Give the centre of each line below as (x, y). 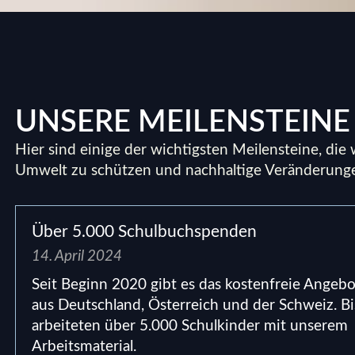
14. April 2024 (77, 256)
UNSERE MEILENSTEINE (183, 122)
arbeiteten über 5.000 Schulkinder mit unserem (190, 326)
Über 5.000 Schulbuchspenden (145, 231)
